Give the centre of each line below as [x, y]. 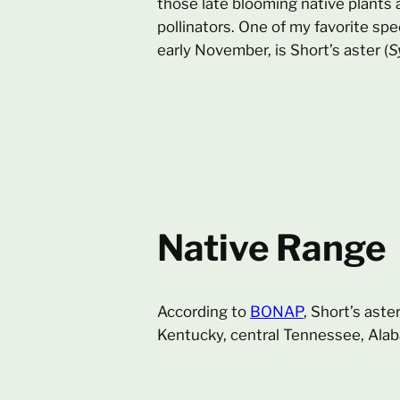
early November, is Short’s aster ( [273, 50]
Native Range [271, 248]
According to [204, 311]
